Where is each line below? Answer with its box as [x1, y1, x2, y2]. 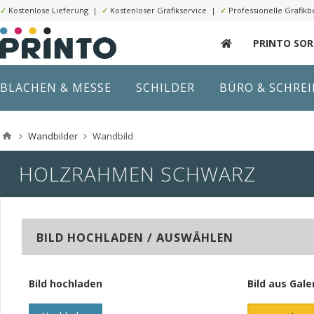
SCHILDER [136, 80, 195, 95]
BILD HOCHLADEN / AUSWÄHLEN [36, 230, 233, 245]
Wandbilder [28, 130, 78, 142]
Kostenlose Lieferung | [6, 5, 102, 15]
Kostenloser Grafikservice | [108, 5, 220, 15]
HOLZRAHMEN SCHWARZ [19, 161, 256, 187]
